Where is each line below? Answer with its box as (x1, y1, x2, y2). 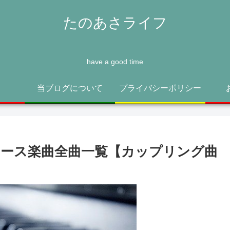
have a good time (87, 57, 143, 66)
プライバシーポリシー (119, 83, 201, 92)
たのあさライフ (63, 15, 167, 31)
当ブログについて (37, 83, 103, 92)
